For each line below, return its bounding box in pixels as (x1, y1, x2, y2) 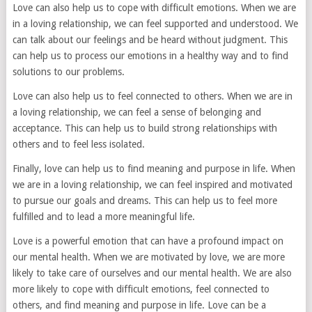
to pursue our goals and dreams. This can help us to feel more (12, 195, 277, 207)
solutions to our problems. (12, 66, 125, 78)
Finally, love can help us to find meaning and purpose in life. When (12, 163, 295, 175)
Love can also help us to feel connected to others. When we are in (12, 91, 292, 102)
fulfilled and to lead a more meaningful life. (12, 211, 195, 223)
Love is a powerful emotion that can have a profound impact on (12, 235, 283, 247)
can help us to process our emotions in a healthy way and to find (12, 50, 288, 62)
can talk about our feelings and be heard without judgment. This (12, 34, 288, 46)
